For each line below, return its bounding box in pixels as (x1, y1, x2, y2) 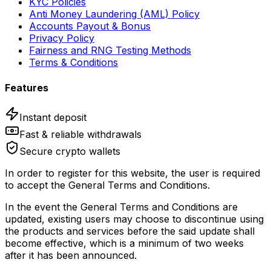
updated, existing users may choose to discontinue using (5, 213, 264, 225)
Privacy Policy (29, 32, 94, 45)
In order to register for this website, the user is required (5, 167, 260, 179)
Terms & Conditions (29, 56, 118, 69)
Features (5, 81, 48, 94)
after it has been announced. (5, 249, 137, 261)
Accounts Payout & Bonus (29, 20, 151, 33)
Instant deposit (19, 111, 87, 123)
